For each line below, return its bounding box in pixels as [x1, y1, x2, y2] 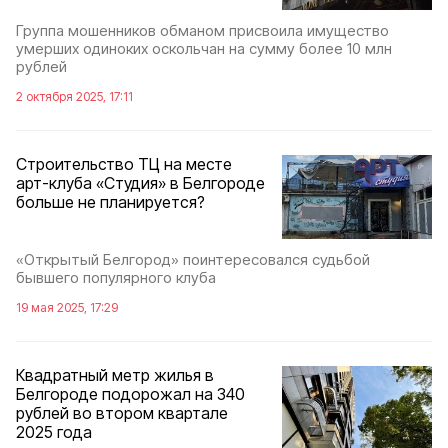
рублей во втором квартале [16, 403, 228, 424]
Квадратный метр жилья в [16, 365, 214, 386]
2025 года [16, 422, 92, 443]
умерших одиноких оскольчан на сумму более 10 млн [16, 38, 392, 58]
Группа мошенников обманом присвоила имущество [16, 20, 389, 40]
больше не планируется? [16, 191, 205, 212]
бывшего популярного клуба [16, 268, 216, 288]
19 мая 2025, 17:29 [16, 300, 118, 316]
